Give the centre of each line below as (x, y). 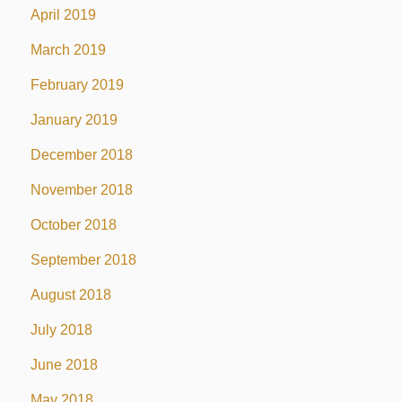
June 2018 (64, 364)
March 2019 (68, 49)
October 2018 (73, 224)
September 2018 (83, 259)
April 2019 (63, 14)
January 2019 (74, 119)
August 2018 (70, 294)
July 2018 (61, 329)
